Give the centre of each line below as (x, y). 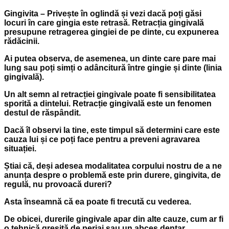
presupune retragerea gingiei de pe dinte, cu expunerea (111, 32)
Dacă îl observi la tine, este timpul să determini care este (112, 130)
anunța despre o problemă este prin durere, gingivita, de (112, 175)
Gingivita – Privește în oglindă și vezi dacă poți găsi (103, 13)
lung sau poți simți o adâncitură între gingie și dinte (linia (113, 67)
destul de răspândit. (42, 112)
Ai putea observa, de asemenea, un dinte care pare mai (110, 58)
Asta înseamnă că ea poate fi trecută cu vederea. (98, 201)
